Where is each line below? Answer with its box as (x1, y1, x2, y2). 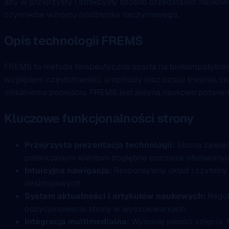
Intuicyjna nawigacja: (25, 165, 111, 176)
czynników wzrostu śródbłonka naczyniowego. (4, 9, 179, 20)
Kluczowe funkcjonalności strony (4, 110, 194, 127)
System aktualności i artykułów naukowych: (25, 191, 205, 202)
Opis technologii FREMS (4, 32, 143, 49)
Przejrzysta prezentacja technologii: (25, 140, 175, 151)
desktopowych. (25, 178, 82, 189)
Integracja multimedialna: (25, 216, 129, 227)
